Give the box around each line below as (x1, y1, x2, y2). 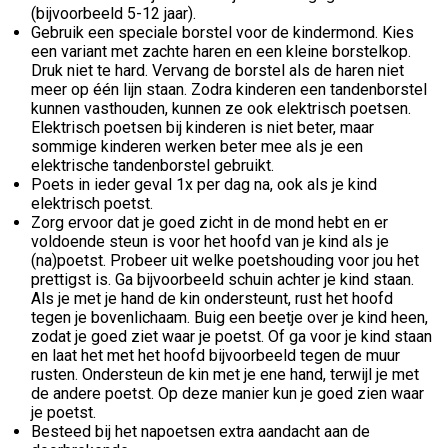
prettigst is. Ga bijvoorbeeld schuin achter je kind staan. (31, 269, 414, 289)
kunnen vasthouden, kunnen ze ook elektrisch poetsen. (31, 98, 411, 118)
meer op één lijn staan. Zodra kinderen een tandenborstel (31, 79, 427, 99)
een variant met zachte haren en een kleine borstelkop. (31, 41, 411, 61)
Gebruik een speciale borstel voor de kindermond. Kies (31, 22, 414, 42)
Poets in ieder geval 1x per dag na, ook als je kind (31, 174, 377, 194)
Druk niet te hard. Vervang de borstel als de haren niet (31, 60, 404, 80)
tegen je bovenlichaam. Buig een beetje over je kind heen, (31, 307, 428, 327)
